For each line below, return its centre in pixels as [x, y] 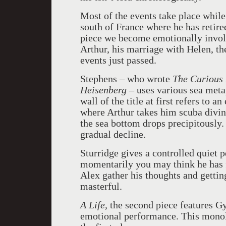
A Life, [94, 205]
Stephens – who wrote [126, 79]
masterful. [101, 186]
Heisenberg [103, 90]
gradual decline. [113, 134]
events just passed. [118, 60]
